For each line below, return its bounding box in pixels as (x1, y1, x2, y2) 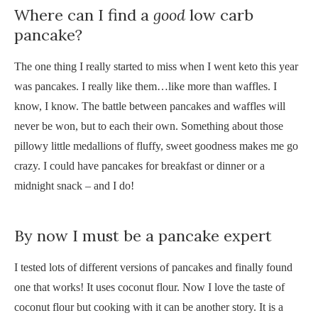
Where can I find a (14, 4, 153, 25)
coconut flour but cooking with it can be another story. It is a (14, 300, 283, 313)
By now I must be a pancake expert (14, 225, 272, 246)
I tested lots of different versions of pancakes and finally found (14, 261, 292, 273)
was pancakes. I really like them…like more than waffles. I (14, 79, 277, 92)
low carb (185, 4, 253, 25)
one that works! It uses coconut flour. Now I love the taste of (14, 280, 285, 293)
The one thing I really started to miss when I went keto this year (14, 60, 298, 72)
